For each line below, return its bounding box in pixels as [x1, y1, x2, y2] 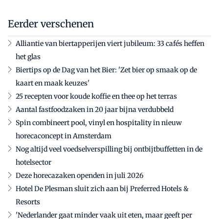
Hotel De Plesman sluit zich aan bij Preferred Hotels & [16, 184, 189, 193]
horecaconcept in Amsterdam [16, 131, 111, 140]
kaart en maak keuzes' [16, 78, 89, 88]
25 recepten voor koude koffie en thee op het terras [16, 91, 177, 101]
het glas [16, 52, 41, 61]
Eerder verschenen [8, 17, 94, 30]
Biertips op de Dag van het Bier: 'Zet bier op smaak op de [16, 65, 197, 74]
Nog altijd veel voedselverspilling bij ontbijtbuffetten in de [16, 144, 202, 153]
